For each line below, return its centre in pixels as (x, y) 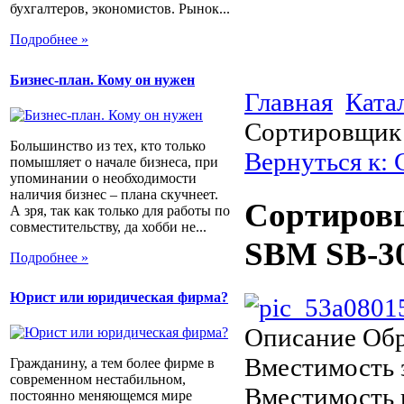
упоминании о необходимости (103, 178)
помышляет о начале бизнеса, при (114, 161)
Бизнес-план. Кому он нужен (102, 79)
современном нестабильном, (98, 380)
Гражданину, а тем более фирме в (112, 363)
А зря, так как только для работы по (120, 210)
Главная (289, 102)
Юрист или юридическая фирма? (119, 298)
